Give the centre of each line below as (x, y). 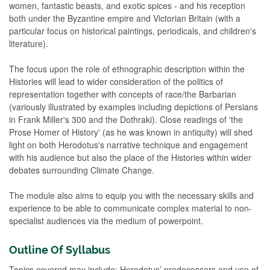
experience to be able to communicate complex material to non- (130, 208)
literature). (29, 43)
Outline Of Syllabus (60, 250)
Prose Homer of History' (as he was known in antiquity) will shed (131, 132)
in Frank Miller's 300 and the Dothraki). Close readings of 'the (126, 119)
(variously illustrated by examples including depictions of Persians (133, 106)
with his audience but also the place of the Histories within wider (130, 157)
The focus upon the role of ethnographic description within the (127, 68)
